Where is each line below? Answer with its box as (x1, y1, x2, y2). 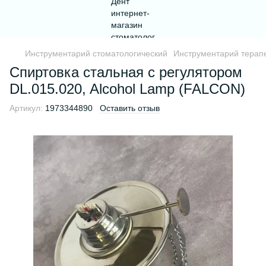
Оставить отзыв (100, 103, 160, 113)
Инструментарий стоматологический (25, 49, 167, 58)
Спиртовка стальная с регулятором (9, 64, 242, 80)
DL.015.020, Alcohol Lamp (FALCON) (9, 81, 245, 97)
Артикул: (9, 103, 43, 113)
